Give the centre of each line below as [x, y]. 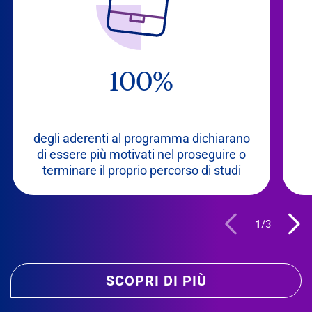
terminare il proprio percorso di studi [141, 171]
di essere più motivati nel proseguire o [142, 155]
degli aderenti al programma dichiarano [141, 139]
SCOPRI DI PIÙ [156, 281]
